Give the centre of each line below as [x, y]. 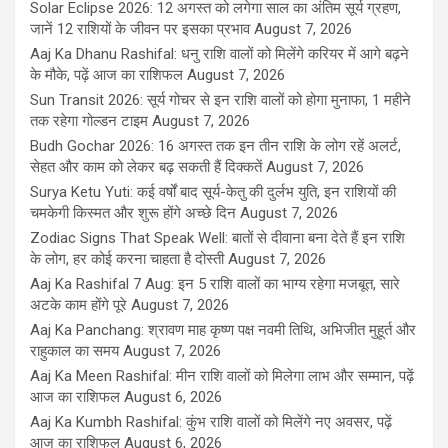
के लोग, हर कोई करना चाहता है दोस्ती [127, 259]
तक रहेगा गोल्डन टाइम [89, 121]
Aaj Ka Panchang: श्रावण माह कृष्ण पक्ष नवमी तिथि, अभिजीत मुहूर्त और [223, 330]
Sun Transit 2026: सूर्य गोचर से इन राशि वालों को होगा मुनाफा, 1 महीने [220, 100]
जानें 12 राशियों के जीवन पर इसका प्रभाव [140, 29]
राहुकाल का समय [74, 351]
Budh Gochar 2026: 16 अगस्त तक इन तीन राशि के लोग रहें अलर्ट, [215, 146]
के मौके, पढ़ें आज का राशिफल [106, 75]
